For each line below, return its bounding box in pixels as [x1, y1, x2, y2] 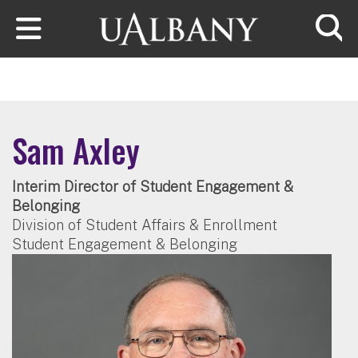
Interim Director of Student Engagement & [12, 177, 293, 195]
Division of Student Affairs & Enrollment [12, 216, 277, 233]
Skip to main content [2, 2, 141, 20]
